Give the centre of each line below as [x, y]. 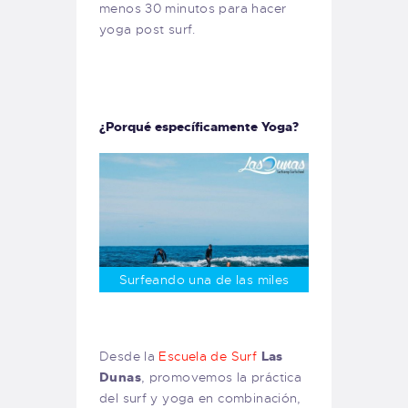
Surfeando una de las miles [204, 280]
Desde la [129, 357]
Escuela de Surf [208, 357]
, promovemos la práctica [221, 377]
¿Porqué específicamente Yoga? [199, 127]
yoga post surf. [148, 30]
